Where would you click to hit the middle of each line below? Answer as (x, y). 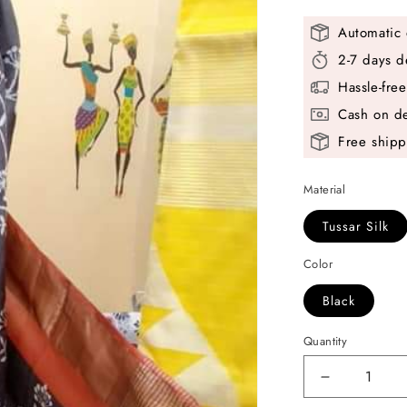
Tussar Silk (356, 227)
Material (325, 190)
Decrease (358, 385)
